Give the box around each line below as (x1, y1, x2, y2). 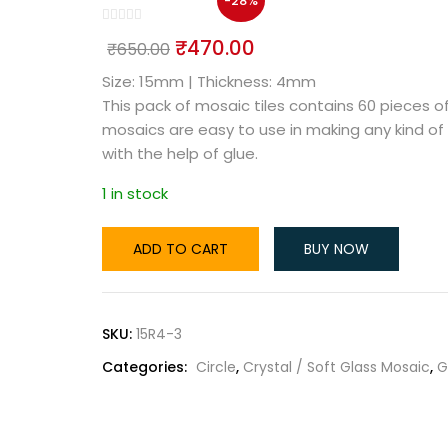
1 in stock (102, 182, 168, 204)
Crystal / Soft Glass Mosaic (243, 356, 430, 377)
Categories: (102, 356, 191, 377)
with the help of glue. (102, 142, 258, 164)
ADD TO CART (133, 238, 228, 259)
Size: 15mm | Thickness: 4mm (102, 70, 316, 92)
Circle (196, 356, 236, 377)
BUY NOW (304, 238, 369, 259)
